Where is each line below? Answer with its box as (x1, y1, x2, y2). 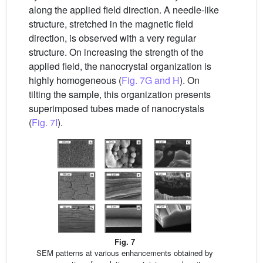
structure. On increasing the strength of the (29, 45, 204, 59)
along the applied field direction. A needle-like (29, 3, 219, 17)
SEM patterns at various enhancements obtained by (36, 247, 213, 258)
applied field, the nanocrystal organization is (29, 59, 211, 73)
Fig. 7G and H (122, 73, 180, 87)
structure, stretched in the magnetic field (29, 17, 193, 31)
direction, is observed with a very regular (29, 31, 196, 45)
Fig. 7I (32, 116, 58, 130)
